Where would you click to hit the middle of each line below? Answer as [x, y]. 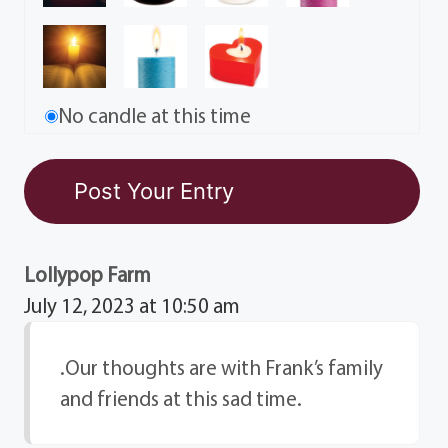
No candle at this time [155, 114]
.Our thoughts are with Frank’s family [222, 366]
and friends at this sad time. [181, 397]
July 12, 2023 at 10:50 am [132, 304]
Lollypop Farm [88, 273]
